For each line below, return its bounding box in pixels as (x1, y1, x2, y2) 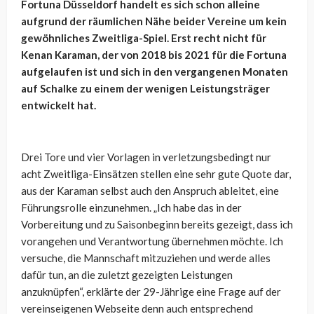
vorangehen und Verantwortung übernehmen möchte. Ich (21, 235, 283, 248)
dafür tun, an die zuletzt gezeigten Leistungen (21, 268, 233, 282)
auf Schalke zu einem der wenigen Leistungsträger (21, 82, 270, 95)
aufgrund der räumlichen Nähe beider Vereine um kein (21, 15, 287, 28)
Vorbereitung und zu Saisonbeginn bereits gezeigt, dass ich (21, 218, 293, 231)
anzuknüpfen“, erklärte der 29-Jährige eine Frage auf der (21, 285, 281, 299)
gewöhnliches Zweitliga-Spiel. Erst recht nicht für (21, 32, 266, 45)
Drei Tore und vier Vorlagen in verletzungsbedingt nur (21, 151, 271, 164)
